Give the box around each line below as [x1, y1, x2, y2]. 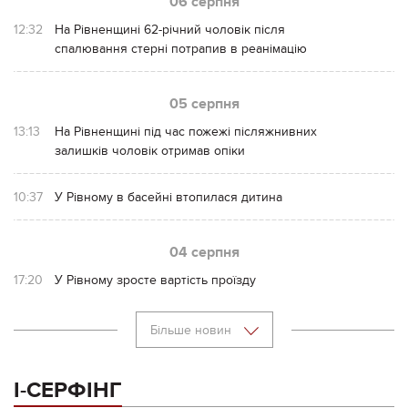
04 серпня [168, 242, 240, 261]
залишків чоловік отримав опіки [55, 142, 245, 158]
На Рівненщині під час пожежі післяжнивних [55, 123, 317, 139]
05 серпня [168, 94, 240, 113]
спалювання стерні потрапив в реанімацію [55, 40, 307, 56]
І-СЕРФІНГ [14, 376, 122, 403]
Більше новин [149, 321, 235, 338]
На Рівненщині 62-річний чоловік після [55, 21, 285, 37]
